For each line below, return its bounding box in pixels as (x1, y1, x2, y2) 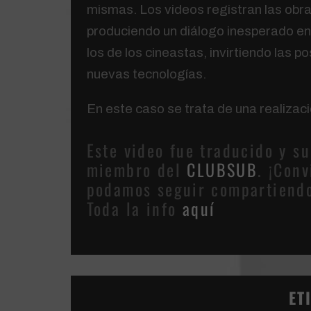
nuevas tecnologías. (86, 67, 206, 82)
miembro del (86, 157, 187, 183)
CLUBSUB (187, 157, 258, 183)
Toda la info (86, 196, 183, 221)
